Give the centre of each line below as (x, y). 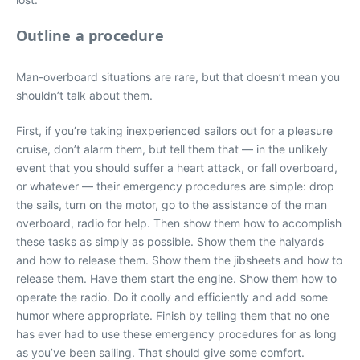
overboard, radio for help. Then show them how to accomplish (179, 223)
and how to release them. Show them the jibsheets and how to (179, 260)
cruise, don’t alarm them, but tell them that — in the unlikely (172, 149)
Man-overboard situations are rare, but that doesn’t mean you (178, 77)
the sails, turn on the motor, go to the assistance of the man (172, 205)
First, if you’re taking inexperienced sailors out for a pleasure (174, 131)
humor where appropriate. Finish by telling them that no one (173, 315)
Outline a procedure (90, 35)
